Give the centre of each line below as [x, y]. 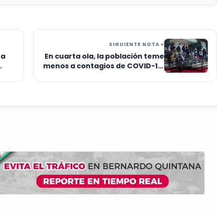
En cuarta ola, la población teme [104, 56]
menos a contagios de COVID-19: [104, 66]
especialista [141, 76]
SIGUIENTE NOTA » [137, 45]
